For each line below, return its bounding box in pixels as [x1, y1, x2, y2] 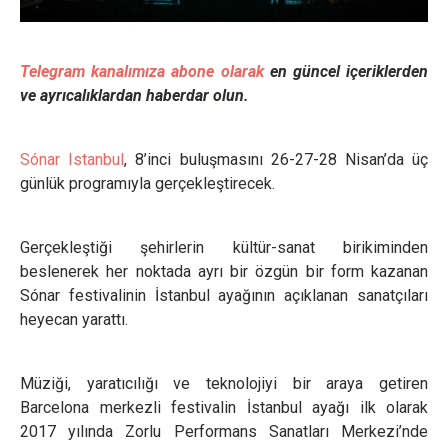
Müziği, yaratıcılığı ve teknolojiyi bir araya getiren [20, 374, 428, 393]
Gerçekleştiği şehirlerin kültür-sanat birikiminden [20, 238, 428, 257]
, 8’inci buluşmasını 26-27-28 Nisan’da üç [124, 150, 429, 169]
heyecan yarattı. [20, 310, 128, 329]
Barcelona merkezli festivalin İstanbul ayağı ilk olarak [20, 398, 428, 417]
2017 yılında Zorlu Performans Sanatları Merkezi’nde [20, 422, 428, 441]
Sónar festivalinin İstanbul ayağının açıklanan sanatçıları [20, 286, 428, 305]
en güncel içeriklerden [263, 62, 428, 81]
